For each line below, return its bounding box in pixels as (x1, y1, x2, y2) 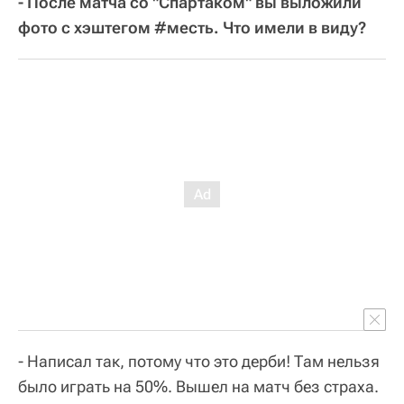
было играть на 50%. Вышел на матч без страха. (18, 377, 379, 397)
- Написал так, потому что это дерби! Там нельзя (18, 352, 380, 372)
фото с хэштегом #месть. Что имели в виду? (18, 18, 366, 38)
